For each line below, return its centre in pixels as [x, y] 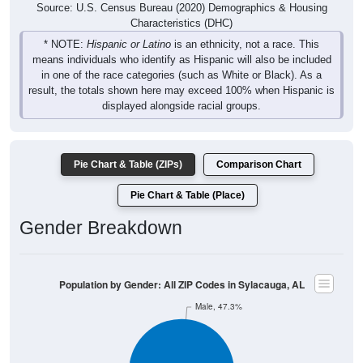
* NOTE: [65, 45]
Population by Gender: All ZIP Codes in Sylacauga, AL [181, 284]
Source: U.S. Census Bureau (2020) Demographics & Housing [181, 8]
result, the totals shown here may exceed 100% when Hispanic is [181, 91]
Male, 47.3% [218, 306]
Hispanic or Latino [129, 45]
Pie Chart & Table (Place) [188, 196]
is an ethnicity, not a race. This [245, 45]
